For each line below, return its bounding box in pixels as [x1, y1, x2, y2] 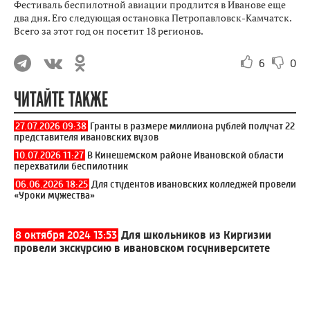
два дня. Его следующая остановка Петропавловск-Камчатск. [14, 11, 291, 24]
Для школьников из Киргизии [121, 228, 271, 241]
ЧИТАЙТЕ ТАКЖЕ [14, 88, 108, 112]
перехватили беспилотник [14, 161, 128, 172]
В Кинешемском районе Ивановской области [87, 149, 284, 161]
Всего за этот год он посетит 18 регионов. [14, 24, 205, 37]
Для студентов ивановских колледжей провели [91, 179, 296, 190]
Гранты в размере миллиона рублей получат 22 [90, 120, 295, 131]
